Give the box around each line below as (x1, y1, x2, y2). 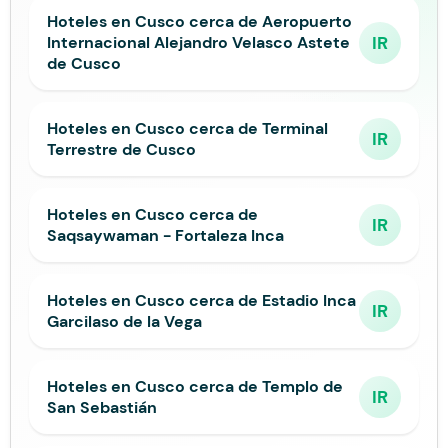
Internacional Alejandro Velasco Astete (47, 32, 350, 53)
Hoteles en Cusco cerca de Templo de (47, 376, 343, 397)
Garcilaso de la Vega (47, 311, 202, 332)
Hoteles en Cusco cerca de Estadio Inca (47, 290, 356, 311)
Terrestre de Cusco (47, 139, 196, 160)
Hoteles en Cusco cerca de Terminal (47, 118, 328, 139)
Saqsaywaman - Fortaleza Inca (47, 225, 284, 246)
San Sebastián (47, 397, 157, 418)
